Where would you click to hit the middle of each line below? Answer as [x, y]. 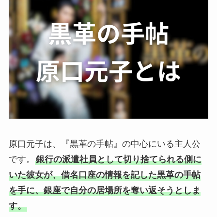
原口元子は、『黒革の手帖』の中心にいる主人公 [104, 144]
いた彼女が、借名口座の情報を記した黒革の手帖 [104, 175]
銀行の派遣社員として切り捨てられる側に [118, 159]
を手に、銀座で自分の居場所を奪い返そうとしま [104, 190]
